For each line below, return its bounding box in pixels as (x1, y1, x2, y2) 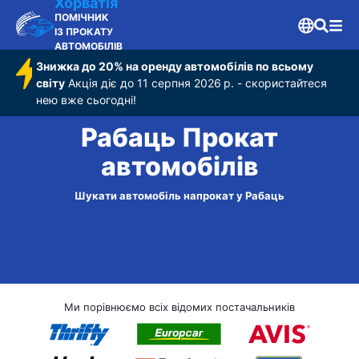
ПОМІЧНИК (54, 11, 109, 23)
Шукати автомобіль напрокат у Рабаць (75, 189, 284, 202)
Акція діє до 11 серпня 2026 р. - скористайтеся (65, 76, 328, 90)
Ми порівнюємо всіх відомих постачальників (64, 301, 295, 313)
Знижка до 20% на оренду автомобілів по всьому (36, 59, 314, 73)
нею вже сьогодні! (36, 93, 137, 107)
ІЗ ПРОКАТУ (54, 26, 113, 38)
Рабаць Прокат (81, 122, 278, 154)
